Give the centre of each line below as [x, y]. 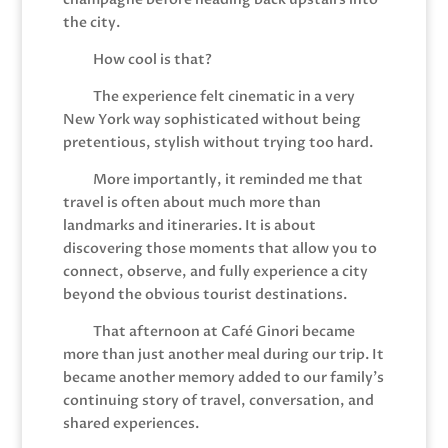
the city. [91, 22]
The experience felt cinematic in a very [223, 96]
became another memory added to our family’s [223, 377]
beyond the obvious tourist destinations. [204, 294]
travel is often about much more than [191, 202]
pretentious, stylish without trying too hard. [217, 142]
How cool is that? [152, 59]
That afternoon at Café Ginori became [223, 331]
